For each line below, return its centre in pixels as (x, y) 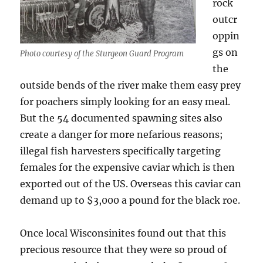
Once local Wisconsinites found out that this (123, 233)
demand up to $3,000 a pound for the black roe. (130, 200)
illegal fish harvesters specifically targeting (121, 151)
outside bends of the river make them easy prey (131, 85)
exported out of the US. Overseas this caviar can (131, 184)
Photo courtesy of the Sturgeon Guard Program (102, 53)
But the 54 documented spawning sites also (122, 118)
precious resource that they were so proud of (124, 250)
